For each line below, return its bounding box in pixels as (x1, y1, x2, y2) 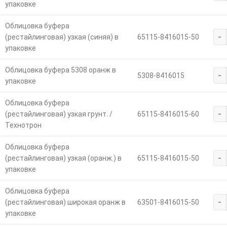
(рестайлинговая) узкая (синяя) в (5, 33, 119, 42)
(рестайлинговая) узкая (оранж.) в (5, 154, 122, 163)
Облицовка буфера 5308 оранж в (5, 66, 116, 74)
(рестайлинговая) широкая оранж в (5, 198, 126, 207)
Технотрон (5, 121, 42, 130)
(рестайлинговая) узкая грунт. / (5, 110, 112, 119)
